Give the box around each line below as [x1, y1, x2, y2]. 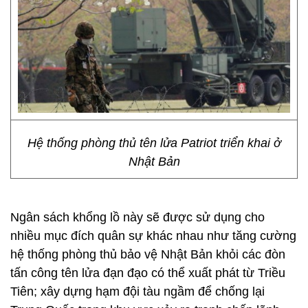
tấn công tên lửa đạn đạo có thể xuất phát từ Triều [10, 266, 285, 280]
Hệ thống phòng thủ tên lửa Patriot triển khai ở [27, 136, 281, 150]
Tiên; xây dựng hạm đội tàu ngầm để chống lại [10, 285, 265, 298]
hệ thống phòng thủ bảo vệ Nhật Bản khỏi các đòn [10, 247, 285, 261]
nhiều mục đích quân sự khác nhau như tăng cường [10, 229, 296, 243]
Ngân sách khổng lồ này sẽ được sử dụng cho [10, 210, 265, 224]
